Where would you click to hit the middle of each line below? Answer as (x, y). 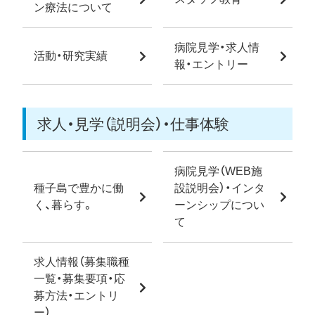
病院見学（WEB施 (218, 172)
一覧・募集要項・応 (79, 279)
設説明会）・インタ (220, 188)
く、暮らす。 (64, 205)
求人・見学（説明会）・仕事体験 (133, 124)
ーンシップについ (219, 205)
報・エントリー (211, 65)
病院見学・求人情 (217, 48)
